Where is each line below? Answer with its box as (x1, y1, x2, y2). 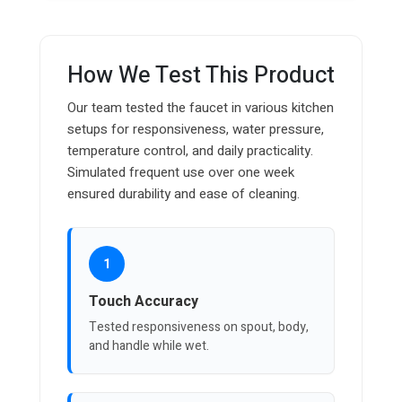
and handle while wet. (89, 336, 209, 356)
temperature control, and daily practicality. (67, 141, 313, 162)
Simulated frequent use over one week (67, 162, 294, 183)
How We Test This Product (67, 59, 335, 93)
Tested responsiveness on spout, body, (89, 318, 309, 337)
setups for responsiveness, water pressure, (67, 119, 324, 140)
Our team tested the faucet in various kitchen (67, 98, 334, 118)
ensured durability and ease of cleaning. (67, 184, 300, 205)
